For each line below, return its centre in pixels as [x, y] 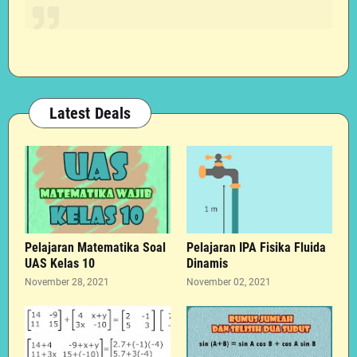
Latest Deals [90, 113]
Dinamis [207, 263]
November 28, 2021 [67, 282]
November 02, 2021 [229, 282]
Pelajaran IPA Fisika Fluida [256, 247]
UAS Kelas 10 [60, 263]
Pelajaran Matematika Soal [95, 247]
